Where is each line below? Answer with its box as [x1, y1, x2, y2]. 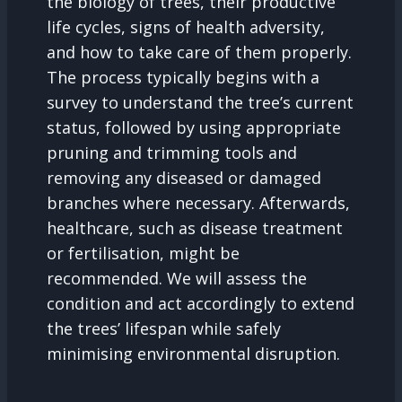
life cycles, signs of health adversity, [47, 16, 325, 39]
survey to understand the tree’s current [47, 92, 354, 114]
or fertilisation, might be [47, 242, 240, 265]
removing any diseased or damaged [47, 167, 321, 189]
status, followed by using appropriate [47, 117, 341, 139]
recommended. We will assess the [47, 267, 307, 290]
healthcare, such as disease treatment [47, 217, 343, 240]
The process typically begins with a [47, 66, 319, 89]
